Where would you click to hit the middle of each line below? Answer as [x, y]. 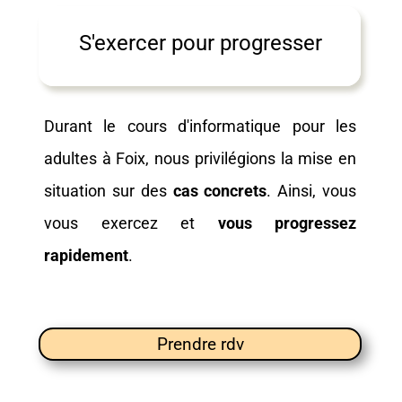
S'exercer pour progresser [200, 43]
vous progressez [287, 223]
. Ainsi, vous [312, 191]
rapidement [86, 255]
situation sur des [109, 191]
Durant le [80, 126]
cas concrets [220, 191]
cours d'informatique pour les [242, 126]
